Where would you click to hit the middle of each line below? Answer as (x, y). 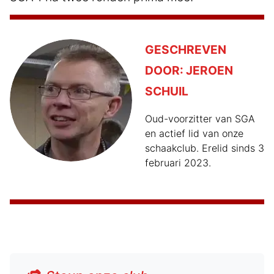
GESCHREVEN (185, 50)
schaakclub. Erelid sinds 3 (204, 148)
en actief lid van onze (194, 134)
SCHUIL (166, 91)
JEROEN (209, 71)
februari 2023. (178, 163)
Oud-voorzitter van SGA (200, 119)
